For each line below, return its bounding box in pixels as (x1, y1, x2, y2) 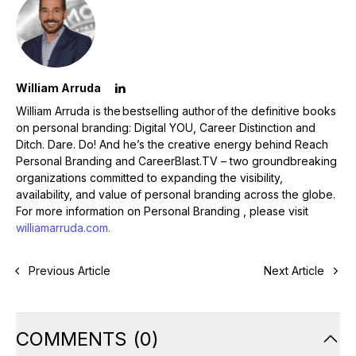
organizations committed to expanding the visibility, (16, 171, 283, 185)
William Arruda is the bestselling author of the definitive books (16, 104, 336, 118)
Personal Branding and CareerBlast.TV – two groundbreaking (16, 154, 337, 168)
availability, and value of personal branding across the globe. (16, 188, 335, 202)
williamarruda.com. (16, 221, 114, 235)
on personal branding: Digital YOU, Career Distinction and (16, 121, 315, 135)
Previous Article (29, 264, 110, 278)
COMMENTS (16, 327, 127, 351)
